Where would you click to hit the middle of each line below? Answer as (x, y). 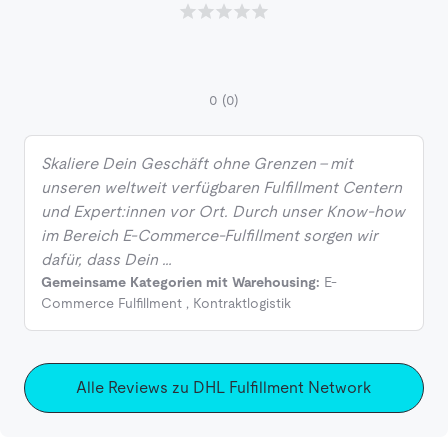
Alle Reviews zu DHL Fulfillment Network (224, 388)
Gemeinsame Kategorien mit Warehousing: (180, 282)
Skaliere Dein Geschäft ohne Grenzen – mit (197, 164)
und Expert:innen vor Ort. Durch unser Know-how (223, 212)
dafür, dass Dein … (106, 260)
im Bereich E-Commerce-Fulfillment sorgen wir (209, 236)
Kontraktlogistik (242, 303)
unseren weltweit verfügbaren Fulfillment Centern (221, 188)
